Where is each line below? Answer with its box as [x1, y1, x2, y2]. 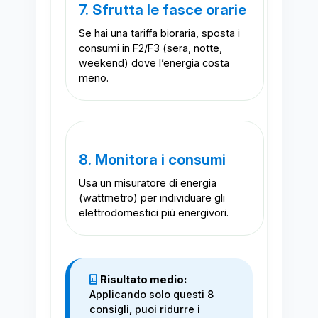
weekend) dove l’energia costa [78, 57, 229, 70]
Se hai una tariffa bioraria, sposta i [78, 27, 240, 40]
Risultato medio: [99, 273, 187, 287]
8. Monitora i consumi [78, 150, 226, 169]
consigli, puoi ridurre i [89, 303, 200, 317]
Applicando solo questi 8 [89, 288, 214, 302]
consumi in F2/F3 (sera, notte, [78, 42, 222, 55]
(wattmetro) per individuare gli [78, 192, 225, 205]
